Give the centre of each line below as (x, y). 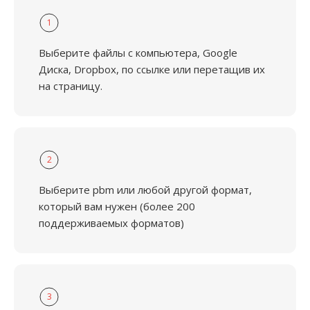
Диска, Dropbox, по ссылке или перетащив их (152, 69)
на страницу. (71, 86)
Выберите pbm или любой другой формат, (145, 190)
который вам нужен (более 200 (117, 206)
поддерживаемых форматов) (111, 223)
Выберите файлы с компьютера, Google (138, 53)
